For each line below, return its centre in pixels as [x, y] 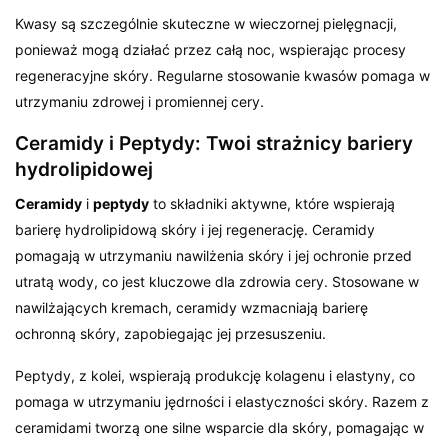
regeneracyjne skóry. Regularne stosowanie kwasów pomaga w [223, 75]
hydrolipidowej [84, 169]
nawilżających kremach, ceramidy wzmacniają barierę [192, 307]
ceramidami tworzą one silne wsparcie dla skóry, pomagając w [220, 427]
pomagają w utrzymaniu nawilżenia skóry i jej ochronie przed [214, 255]
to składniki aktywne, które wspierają [272, 203]
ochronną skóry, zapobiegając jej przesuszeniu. [171, 333]
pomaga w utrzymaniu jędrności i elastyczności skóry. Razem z [222, 401]
